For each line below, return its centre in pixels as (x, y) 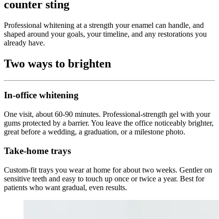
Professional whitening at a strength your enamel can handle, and (104, 25)
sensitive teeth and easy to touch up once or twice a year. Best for (104, 178)
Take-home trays (37, 151)
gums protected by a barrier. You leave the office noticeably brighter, (109, 123)
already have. (24, 43)
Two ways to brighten (57, 63)
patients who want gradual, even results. (66, 187)
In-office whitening (41, 95)
